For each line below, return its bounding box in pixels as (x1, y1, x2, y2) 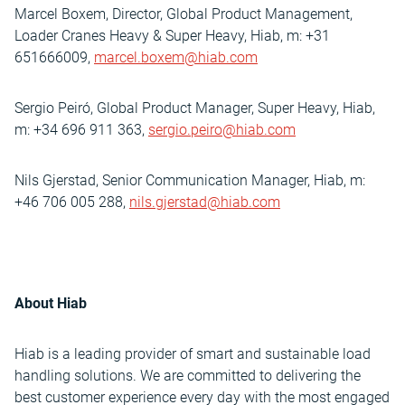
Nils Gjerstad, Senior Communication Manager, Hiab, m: (14, 172, 365, 189)
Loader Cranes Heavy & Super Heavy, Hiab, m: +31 (14, 27, 330, 44)
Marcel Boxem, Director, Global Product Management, (14, 5, 353, 23)
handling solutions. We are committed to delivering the (14, 367, 361, 384)
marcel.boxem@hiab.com (94, 49, 258, 66)
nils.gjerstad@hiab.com (129, 193, 280, 211)
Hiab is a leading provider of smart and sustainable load (14, 345, 371, 363)
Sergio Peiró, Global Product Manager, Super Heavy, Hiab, (14, 99, 375, 117)
